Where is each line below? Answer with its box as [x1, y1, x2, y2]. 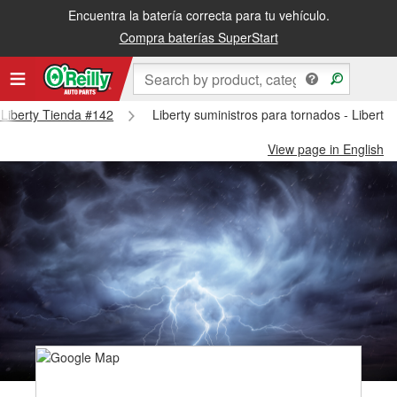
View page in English [268, 140, 384, 158]
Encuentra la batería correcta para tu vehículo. [67, 6, 330, 24]
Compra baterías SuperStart [119, 28, 278, 46]
